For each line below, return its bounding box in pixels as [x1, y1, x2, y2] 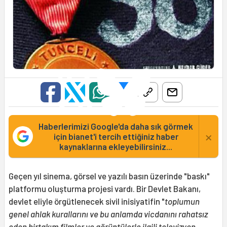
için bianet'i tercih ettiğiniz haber [53, 131, 178, 141]
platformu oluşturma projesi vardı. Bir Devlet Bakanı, [9, 183, 201, 194]
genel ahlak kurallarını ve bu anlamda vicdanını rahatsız [9, 208, 208, 219]
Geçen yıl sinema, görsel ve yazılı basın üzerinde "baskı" [9, 170, 210, 181]
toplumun [165, 196, 200, 206]
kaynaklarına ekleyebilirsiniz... [59, 141, 172, 152]
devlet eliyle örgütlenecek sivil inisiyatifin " [9, 196, 165, 206]
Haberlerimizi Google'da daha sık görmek [39, 121, 193, 131]
